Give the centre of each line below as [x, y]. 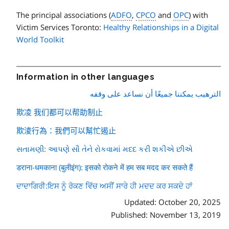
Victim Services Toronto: [60, 27]
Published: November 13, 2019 [166, 214]
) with [198, 15]
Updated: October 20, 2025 [173, 202]
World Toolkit [40, 39]
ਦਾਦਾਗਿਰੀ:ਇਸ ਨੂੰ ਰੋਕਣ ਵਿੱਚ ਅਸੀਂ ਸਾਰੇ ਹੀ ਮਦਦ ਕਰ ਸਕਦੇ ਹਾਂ [104, 185]
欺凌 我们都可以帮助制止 [60, 112]
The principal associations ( [64, 15]
